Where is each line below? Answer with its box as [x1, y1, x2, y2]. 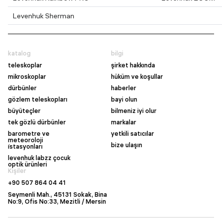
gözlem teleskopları [8, 96, 67, 103]
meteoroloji [8, 136, 43, 144]
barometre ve [8, 130, 50, 137]
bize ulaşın [111, 141, 142, 149]
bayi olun [111, 96, 137, 103]
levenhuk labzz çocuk [8, 154, 70, 162]
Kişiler [8, 167, 26, 174]
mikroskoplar [8, 73, 46, 80]
